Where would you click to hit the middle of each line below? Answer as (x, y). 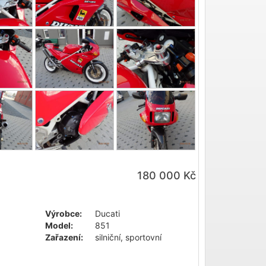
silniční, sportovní (127, 237)
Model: (59, 225)
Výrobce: (64, 213)
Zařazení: (64, 237)
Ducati (107, 213)
